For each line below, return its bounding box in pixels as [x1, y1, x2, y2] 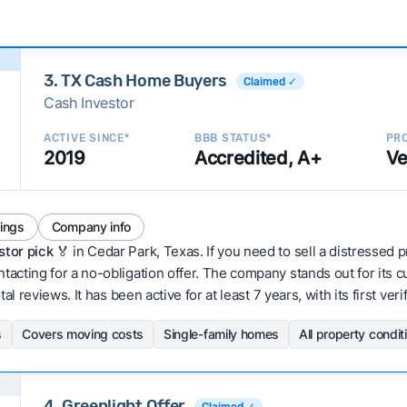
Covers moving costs [22, 326, 144, 342]
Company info [51, 219, 131, 234]
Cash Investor [43, 94, 134, 112]
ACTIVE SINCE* [43, 132, 130, 144]
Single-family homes [164, 326, 280, 342]
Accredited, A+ [194, 147, 322, 169]
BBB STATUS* [194, 132, 273, 144]
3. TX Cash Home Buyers [43, 71, 227, 91]
